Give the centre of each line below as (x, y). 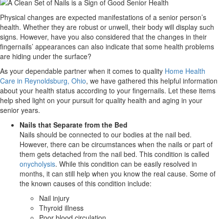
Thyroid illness (61, 208)
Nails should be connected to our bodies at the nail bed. (106, 134)
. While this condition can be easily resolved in (126, 164)
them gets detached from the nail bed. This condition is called (114, 154)
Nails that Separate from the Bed (74, 124)
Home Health (185, 71)
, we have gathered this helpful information (152, 80)
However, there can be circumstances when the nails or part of (116, 144)
